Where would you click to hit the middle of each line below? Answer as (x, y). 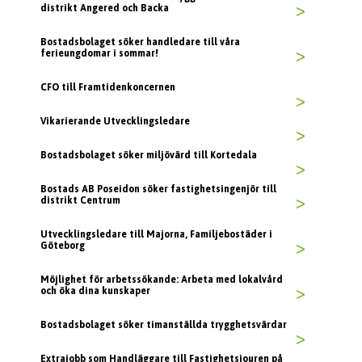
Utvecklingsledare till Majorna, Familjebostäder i (156, 235)
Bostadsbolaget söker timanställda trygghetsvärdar (164, 325)
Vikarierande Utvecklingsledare (115, 122)
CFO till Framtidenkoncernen (108, 88)
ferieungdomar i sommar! (99, 54)
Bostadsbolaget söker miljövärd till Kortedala (149, 156)
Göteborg (63, 246)
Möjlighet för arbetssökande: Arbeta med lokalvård (162, 280)
